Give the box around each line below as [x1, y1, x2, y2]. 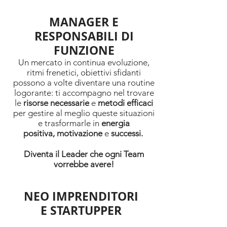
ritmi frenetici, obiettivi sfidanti [27, 67, 141, 78]
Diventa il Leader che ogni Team [24, 149, 144, 159]
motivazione [54, 128, 104, 138]
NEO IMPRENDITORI [23, 188, 138, 204]
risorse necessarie [23, 98, 91, 108]
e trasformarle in [38, 118, 101, 128]
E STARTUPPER [40, 202, 122, 218]
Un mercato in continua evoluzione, [18, 57, 149, 67]
